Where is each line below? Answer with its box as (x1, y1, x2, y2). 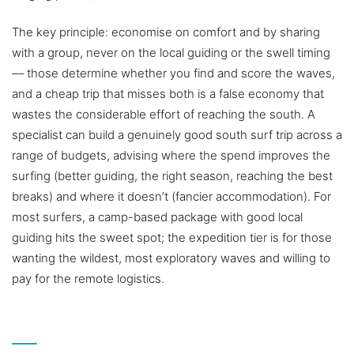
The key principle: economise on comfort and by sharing (12, 24, 320, 40)
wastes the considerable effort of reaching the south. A (12, 107, 315, 122)
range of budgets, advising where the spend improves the (12, 148, 330, 164)
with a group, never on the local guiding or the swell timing (12, 45, 330, 61)
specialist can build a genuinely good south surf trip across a (12, 127, 342, 143)
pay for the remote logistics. (12, 271, 164, 287)
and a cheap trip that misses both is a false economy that (12, 86, 324, 102)
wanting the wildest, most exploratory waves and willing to (12, 250, 330, 266)
